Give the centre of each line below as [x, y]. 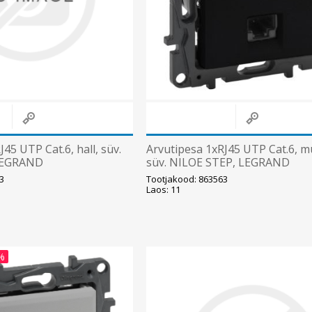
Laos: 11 [164, 190]
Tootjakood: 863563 [187, 179]
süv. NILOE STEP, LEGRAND [218, 163]
